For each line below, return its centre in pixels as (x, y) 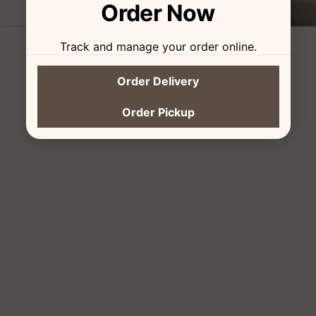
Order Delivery (158, 81)
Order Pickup (158, 112)
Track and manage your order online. (158, 46)
